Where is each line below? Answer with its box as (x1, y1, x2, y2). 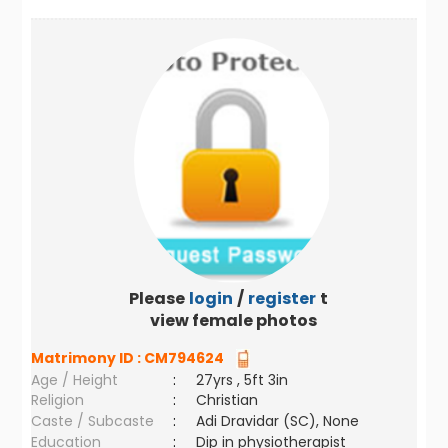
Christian (196, 390, 259, 410)
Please (128, 287, 185, 310)
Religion (31, 390, 85, 410)
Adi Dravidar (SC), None (196, 411, 360, 431)
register (247, 287, 316, 310)
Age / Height (31, 370, 119, 390)
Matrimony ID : (31, 348, 145, 368)
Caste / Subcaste (31, 411, 155, 431)
